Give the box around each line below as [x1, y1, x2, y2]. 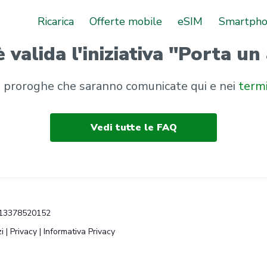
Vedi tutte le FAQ [90, 121, 177, 134]
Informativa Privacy [44, 226, 115, 237]
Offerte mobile [89, 14, 162, 29]
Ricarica [37, 14, 74, 29]
